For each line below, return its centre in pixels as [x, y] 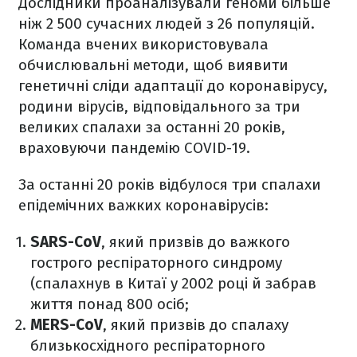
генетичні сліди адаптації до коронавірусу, [173, 86]
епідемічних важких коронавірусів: [143, 206]
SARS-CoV [66, 242]
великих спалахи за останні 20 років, [152, 127]
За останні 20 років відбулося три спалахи [170, 185]
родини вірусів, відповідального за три [159, 107]
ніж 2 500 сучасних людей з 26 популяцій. [167, 24]
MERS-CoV [67, 325]
